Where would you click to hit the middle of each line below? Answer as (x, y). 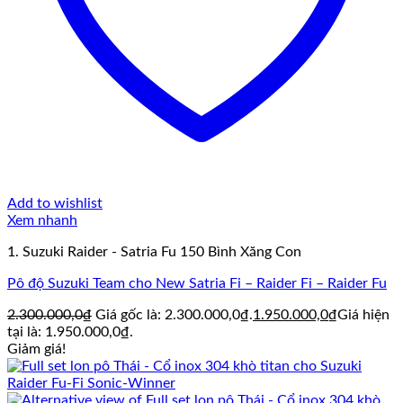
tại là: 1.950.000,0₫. (70, 332)
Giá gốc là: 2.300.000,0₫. (174, 315)
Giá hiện (363, 315)
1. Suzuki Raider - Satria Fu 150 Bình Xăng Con (154, 252)
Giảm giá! (36, 349)
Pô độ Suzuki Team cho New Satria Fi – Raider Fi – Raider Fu (197, 284)
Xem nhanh (42, 221)
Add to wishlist (55, 204)
